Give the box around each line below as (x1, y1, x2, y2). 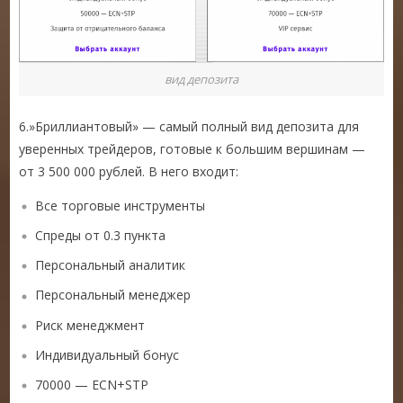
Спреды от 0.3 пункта (35, 226, 166, 244)
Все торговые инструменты (35, 196, 206, 214)
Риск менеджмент (35, 316, 146, 334)
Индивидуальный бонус (35, 345, 180, 363)
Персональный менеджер (35, 286, 192, 304)
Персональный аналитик (35, 256, 186, 274)
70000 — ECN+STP (35, 376, 149, 394)
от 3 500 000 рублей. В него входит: (19, 162, 239, 180)
